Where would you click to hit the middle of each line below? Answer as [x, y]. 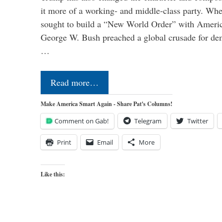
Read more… [75, 82]
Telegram [148, 121]
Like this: [53, 174]
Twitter [198, 121]
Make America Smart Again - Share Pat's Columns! [107, 104]
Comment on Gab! [82, 121]
